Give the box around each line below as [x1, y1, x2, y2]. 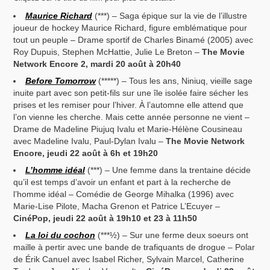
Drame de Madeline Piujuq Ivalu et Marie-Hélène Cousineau [13, 124, 243, 134]
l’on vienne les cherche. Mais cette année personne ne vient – [13, 112, 250, 122]
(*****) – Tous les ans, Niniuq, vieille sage [95, 76, 253, 86]
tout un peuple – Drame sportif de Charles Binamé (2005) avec [13, 35, 254, 45]
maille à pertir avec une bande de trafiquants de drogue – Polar [13, 242, 256, 253]
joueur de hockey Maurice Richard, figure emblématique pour [13, 23, 248, 33]
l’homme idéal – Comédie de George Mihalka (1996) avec [13, 189, 234, 199]
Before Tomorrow [25, 76, 96, 86]
